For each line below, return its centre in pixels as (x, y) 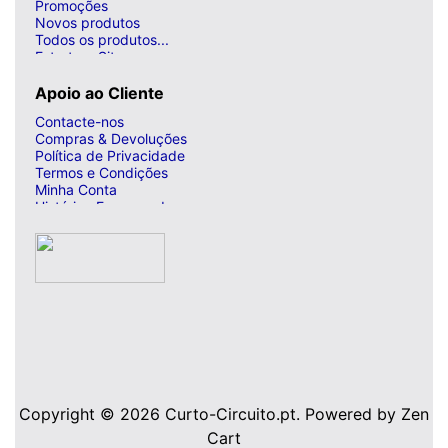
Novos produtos (87, 22)
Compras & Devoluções (111, 138)
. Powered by (348, 413)
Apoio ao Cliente (99, 92)
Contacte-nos (79, 121)
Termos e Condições (101, 172)
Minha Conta (76, 189)
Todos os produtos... (102, 39)
